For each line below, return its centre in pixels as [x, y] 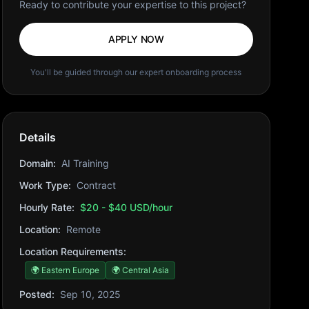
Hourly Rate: [47, 207]
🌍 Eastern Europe [65, 270]
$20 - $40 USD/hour [126, 207]
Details [37, 137]
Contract [96, 185]
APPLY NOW [136, 39]
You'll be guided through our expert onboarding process [136, 72]
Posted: [37, 294]
